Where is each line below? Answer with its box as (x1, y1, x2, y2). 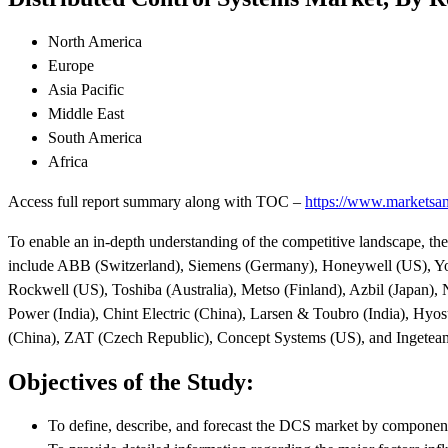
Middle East (48, 105, 124, 123)
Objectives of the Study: (8, 368, 254, 395)
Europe (48, 57, 94, 75)
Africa (48, 153, 88, 171)
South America (48, 129, 142, 147)
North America (48, 33, 142, 51)
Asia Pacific (48, 81, 124, 99)
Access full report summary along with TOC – (8, 193, 305, 211)
